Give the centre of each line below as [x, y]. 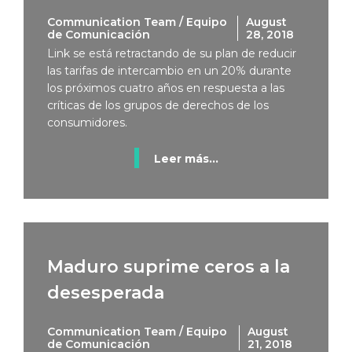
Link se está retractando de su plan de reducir [172, 53]
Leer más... [186, 159]
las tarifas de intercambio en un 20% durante [169, 71]
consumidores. [87, 123]
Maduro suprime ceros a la [169, 267]
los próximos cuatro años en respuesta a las [166, 88]
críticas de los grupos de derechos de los [158, 105]
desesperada [106, 293]
